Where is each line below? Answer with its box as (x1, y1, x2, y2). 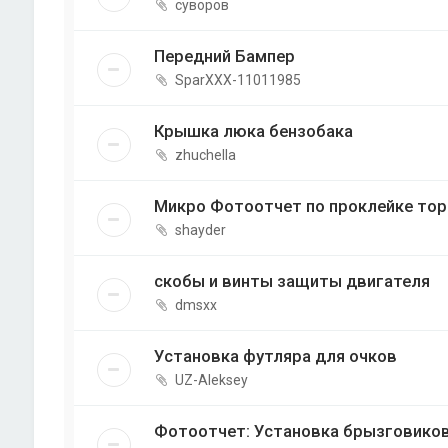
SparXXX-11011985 (174, 72, 301, 89)
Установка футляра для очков (153, 346, 397, 367)
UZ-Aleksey (174, 372, 248, 389)
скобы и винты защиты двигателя (153, 271, 430, 292)
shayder (174, 222, 226, 239)
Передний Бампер (153, 46, 295, 67)
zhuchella (174, 147, 236, 164)
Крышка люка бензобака (153, 121, 353, 142)
